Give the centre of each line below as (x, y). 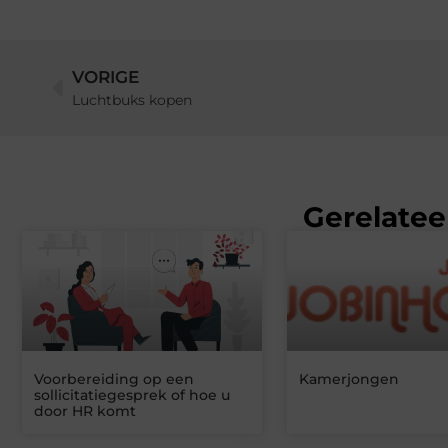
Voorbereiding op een (114, 379)
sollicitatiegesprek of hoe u (132, 395)
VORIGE (105, 77)
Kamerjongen (349, 379)
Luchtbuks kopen (132, 100)
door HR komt (85, 411)
